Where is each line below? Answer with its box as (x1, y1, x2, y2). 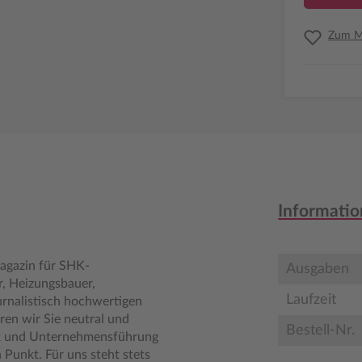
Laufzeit (286, 293, 337, 307)
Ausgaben (286, 262, 350, 276)
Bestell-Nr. (286, 323, 356, 338)
